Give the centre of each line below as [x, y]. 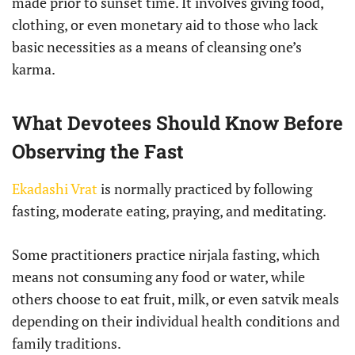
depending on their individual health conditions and [176, 321]
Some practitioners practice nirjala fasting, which [166, 255]
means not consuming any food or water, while [158, 277]
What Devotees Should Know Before [177, 123]
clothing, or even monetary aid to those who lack [165, 25]
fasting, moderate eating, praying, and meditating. [169, 211]
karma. [34, 69]
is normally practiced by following [205, 189]
